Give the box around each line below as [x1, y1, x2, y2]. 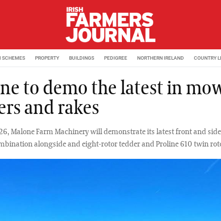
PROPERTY [35, 55, 59, 61]
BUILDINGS [69, 55, 94, 61]
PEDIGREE [104, 55, 127, 61]
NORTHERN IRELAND [137, 55, 184, 61]
